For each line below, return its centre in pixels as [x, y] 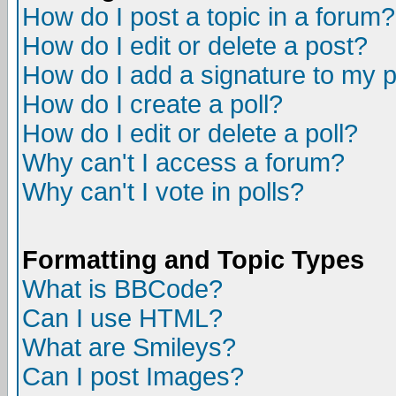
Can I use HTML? [122, 318]
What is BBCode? [122, 289]
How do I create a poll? [152, 104]
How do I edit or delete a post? [195, 46]
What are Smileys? [129, 347]
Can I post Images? [133, 377]
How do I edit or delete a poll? [190, 133]
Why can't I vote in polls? [163, 192]
